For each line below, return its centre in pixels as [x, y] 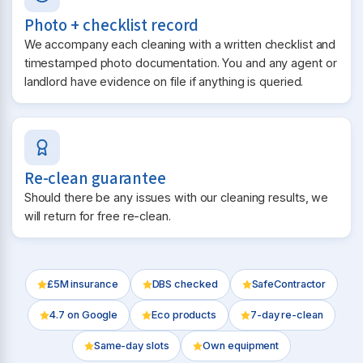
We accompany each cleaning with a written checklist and [180, 45]
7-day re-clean [286, 315]
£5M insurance [82, 284]
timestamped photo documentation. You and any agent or [180, 63]
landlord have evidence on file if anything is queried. [164, 82]
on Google [92, 315]
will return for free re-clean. [97, 216]
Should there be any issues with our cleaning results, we [176, 198]
